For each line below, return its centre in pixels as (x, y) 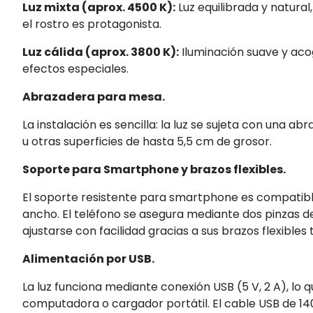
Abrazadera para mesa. (94, 96)
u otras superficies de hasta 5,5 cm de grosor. (147, 141)
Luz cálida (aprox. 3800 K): (101, 52)
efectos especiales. (75, 68)
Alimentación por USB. (88, 259)
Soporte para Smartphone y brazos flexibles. (154, 169)
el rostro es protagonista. (92, 24)
